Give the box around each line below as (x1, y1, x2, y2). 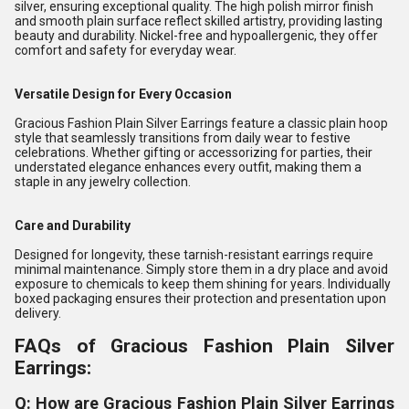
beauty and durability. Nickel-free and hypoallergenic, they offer (15, 28, 378, 43)
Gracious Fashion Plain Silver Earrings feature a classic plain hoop (15, 116, 388, 131)
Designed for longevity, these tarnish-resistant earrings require (15, 247, 373, 262)
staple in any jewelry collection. (15, 174, 191, 189)
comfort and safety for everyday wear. (15, 43, 236, 58)
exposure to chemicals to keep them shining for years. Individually (15, 277, 391, 291)
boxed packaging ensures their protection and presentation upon (15, 291, 386, 306)
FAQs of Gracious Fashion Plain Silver (15, 335, 394, 357)
